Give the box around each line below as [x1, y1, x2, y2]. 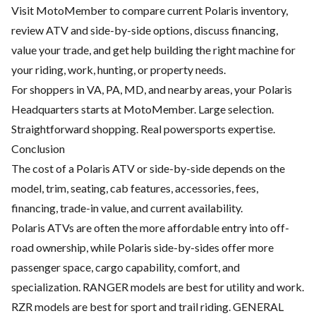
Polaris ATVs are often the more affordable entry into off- [11, 221, 289, 235]
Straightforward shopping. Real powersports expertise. [11, 122, 275, 136]
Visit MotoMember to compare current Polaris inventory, [11, 4, 288, 18]
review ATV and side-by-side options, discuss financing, [11, 23, 278, 37]
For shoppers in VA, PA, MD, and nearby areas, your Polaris [11, 83, 292, 97]
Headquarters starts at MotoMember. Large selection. [11, 102, 274, 116]
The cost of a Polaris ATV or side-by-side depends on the [11, 162, 285, 176]
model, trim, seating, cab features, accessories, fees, [11, 181, 258, 195]
